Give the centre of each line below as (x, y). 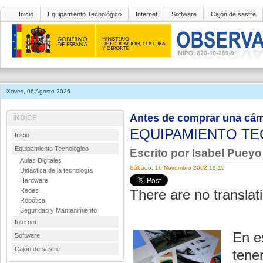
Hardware (34, 180)
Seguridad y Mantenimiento (58, 210)
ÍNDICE (25, 118)
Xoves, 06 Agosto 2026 (38, 91)
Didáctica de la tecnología (56, 170)
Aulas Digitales (41, 160)
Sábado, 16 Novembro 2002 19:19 (177, 168)
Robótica (33, 200)
